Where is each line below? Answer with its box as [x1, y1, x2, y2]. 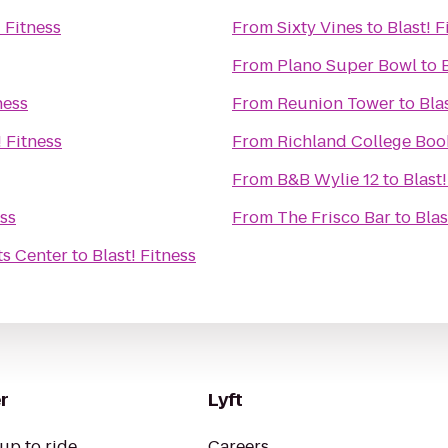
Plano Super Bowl [277, 54, 417, 77]
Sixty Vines [277, 16, 363, 39]
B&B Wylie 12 [277, 168, 379, 191]
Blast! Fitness [92, 244, 196, 267]
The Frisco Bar [277, 206, 391, 229]
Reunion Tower [277, 92, 395, 115]
